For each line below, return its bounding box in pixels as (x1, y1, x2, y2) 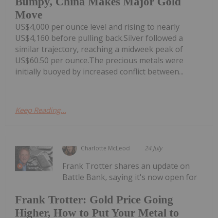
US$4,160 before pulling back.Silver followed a (15, 33, 183, 44)
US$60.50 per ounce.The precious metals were (15, 55, 183, 66)
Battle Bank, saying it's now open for (62, 172, 198, 183)
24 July (145, 144, 163, 153)
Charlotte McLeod (81, 144, 130, 153)
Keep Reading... (15, 105, 66, 115)
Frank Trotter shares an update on (62, 161, 190, 172)
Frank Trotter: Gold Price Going (15, 193, 173, 206)
